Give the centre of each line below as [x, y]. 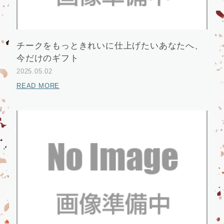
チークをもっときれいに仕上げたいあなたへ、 [110, 45]
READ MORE [38, 85]
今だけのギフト [47, 58]
